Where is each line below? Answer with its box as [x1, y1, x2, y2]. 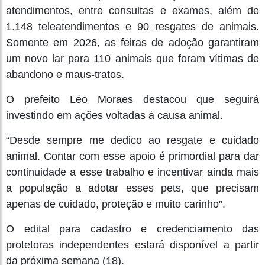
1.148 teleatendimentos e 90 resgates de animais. [6, 21, 259, 33]
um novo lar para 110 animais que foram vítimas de [6, 53, 259, 64]
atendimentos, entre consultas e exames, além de [6, 5, 259, 17]
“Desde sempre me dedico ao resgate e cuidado [6, 134, 259, 146]
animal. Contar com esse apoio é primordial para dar [6, 150, 259, 162]
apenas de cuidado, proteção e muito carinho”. [6, 198, 225, 210]
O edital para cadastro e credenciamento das [6, 223, 259, 235]
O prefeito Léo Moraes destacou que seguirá [6, 93, 259, 105]
